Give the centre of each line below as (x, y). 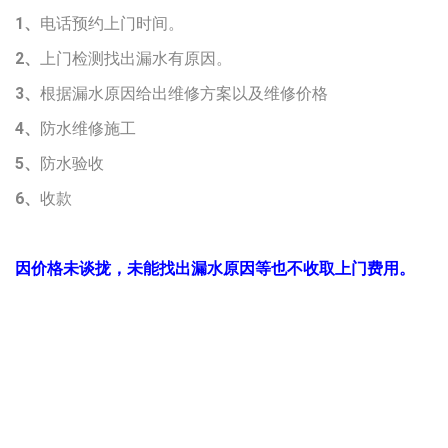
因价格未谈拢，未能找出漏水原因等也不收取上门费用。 (215, 269)
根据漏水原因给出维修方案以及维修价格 (184, 94)
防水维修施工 (88, 129)
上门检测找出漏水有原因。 (136, 59)
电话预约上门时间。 (112, 24)
